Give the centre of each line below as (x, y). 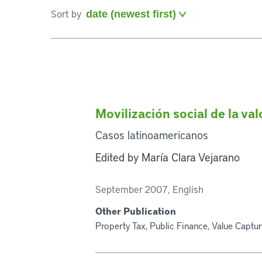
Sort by (66, 13)
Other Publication (136, 211)
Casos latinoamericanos (152, 135)
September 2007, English (150, 189)
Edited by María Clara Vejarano (168, 157)
